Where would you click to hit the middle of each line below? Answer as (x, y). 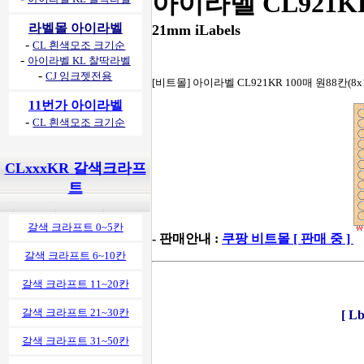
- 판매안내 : (187, 238)
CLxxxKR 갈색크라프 (75, 168)
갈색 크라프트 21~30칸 (75, 312)
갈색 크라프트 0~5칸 (75, 227)
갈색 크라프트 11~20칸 (75, 284)
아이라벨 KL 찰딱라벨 (79, 61)
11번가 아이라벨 (75, 105)
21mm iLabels (196, 30)
